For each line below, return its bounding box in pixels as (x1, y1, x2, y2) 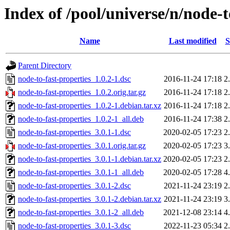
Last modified (168, 36, 217, 46)
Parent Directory (18, 61, 71, 70)
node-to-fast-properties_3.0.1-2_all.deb (18, 208, 144, 217)
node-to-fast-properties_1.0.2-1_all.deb (18, 114, 144, 124)
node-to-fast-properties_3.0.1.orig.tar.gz (18, 141, 146, 150)
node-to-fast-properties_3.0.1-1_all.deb (18, 168, 144, 177)
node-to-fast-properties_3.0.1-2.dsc (18, 181, 131, 190)
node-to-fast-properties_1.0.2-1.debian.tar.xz (18, 101, 161, 110)
